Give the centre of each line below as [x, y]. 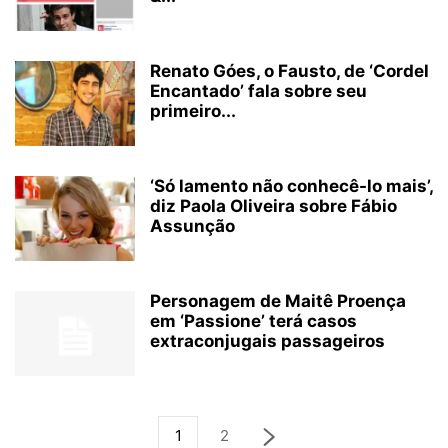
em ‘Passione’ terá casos [253, 321]
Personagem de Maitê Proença [278, 301]
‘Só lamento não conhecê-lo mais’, [291, 186]
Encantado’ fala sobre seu [258, 91]
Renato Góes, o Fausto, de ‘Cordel [289, 71]
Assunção [192, 226]
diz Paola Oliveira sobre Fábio [273, 206]
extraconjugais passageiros [267, 341]
